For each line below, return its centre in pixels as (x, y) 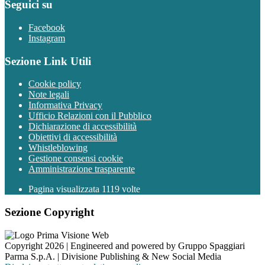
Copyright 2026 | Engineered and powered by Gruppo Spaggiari (125, 245)
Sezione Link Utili (48, 61)
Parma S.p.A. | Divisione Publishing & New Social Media (113, 256)
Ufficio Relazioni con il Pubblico (90, 116)
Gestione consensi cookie (76, 159)
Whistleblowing (58, 148)
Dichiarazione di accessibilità (83, 127)
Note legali (49, 95)
